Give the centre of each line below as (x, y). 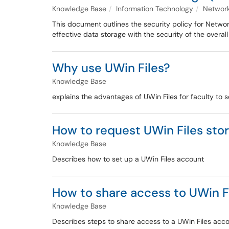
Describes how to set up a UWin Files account (128, 159)
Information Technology (155, 9)
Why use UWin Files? (111, 68)
